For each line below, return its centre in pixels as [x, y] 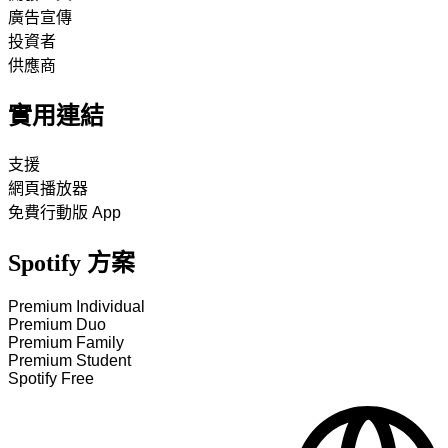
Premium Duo [57, 324]
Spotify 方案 [71, 263]
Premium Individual [76, 306]
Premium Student [69, 360]
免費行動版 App [64, 213]
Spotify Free [51, 378]
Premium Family [66, 342]
